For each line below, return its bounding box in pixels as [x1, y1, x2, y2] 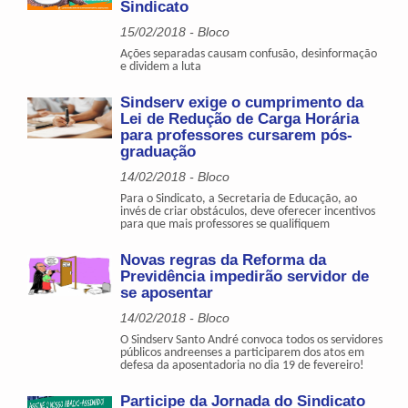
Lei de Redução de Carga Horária [120, 109, 360, 127]
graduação [120, 142, 197, 160]
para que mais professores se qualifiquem [120, 217, 331, 231]
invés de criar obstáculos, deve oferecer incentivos [120, 204, 376, 219]
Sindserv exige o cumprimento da [120, 93, 364, 111]
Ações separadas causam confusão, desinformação [120, 46, 378, 61]
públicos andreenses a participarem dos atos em [120, 345, 365, 360]
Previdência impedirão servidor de [120, 267, 370, 285]
